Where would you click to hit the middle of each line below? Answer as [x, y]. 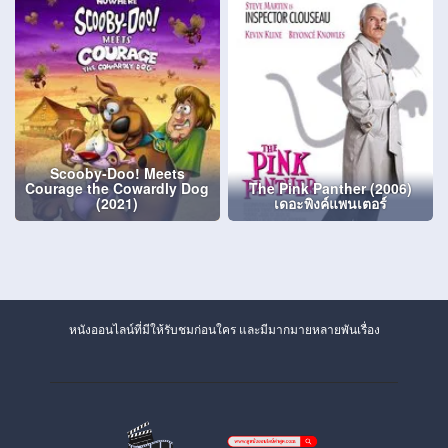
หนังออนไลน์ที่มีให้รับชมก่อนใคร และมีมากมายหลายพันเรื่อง [224, 328]
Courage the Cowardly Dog [117, 187]
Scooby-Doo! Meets [117, 172]
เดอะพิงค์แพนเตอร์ [331, 202]
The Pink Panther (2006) [331, 187]
